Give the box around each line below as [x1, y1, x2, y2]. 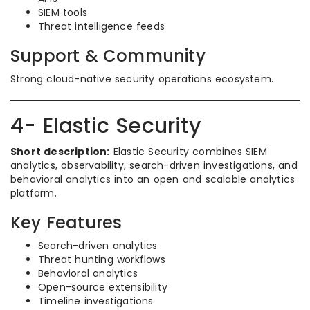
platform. [10, 186, 57, 200]
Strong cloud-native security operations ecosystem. [10, 72, 273, 86]
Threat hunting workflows [38, 253, 165, 266]
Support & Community [10, 44, 206, 67]
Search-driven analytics [38, 239, 158, 253]
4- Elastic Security [10, 111, 201, 140]
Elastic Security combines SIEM [109, 145, 267, 158]
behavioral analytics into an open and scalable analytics [10, 172, 295, 186]
